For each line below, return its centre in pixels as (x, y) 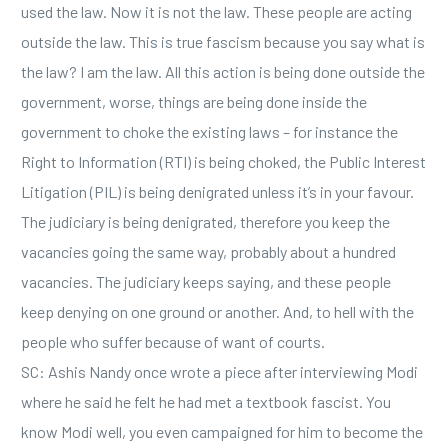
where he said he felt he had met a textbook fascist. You (206, 402)
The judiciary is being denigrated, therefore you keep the (206, 222)
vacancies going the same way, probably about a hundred (209, 252)
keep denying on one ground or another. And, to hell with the (218, 312)
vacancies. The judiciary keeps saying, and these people (206, 282)
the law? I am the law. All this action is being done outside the (223, 72)
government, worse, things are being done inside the (194, 102)
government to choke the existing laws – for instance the (210, 132)
